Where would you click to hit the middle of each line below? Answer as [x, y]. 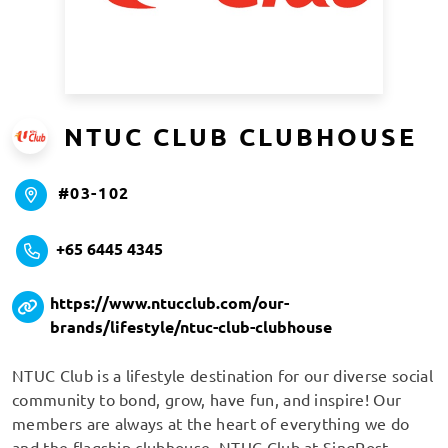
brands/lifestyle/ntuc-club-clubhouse [190, 326]
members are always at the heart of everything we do [211, 422]
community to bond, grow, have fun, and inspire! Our [207, 398]
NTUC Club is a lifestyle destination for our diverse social [222, 374]
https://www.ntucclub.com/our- [169, 302]
